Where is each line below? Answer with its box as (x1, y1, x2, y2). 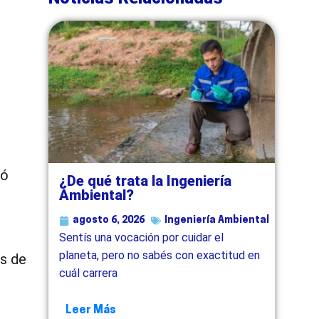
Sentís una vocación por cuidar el (59, 230, 224, 244)
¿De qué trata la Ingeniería (59, 172, 232, 189)
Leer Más (66, 304, 117, 316)
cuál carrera (59, 266, 118, 280)
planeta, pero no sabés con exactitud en (59, 248, 261, 262)
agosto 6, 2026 (73, 214, 145, 226)
